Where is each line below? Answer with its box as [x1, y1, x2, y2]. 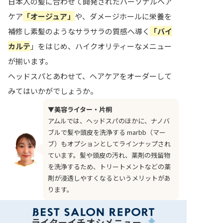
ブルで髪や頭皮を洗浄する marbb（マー [48, 127, 166, 137]
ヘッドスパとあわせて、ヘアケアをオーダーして [8, 71, 172, 82]
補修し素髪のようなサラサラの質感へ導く [8, 26, 150, 37]
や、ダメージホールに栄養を [75, 11, 172, 22]
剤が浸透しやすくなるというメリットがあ [48, 173, 171, 183]
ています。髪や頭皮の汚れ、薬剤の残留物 [48, 150, 170, 160]
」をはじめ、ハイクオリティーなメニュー [30, 41, 172, 52]
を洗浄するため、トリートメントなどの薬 [48, 162, 171, 172]
